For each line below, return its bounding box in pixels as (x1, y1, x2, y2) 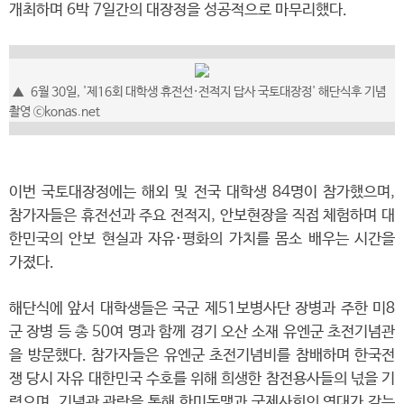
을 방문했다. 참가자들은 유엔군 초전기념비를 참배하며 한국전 (9, 347, 395, 364)
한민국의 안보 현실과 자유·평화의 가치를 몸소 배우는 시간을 (9, 231, 395, 248)
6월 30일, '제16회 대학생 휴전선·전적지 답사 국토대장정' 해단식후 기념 (27, 85, 386, 99)
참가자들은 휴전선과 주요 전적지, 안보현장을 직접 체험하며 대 (9, 207, 395, 225)
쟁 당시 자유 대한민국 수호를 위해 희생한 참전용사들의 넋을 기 (9, 371, 395, 388)
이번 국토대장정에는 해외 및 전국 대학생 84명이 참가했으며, (9, 184, 395, 201)
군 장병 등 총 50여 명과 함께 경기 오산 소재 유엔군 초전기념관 (9, 324, 395, 341)
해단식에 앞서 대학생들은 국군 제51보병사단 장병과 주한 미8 (9, 300, 395, 317)
